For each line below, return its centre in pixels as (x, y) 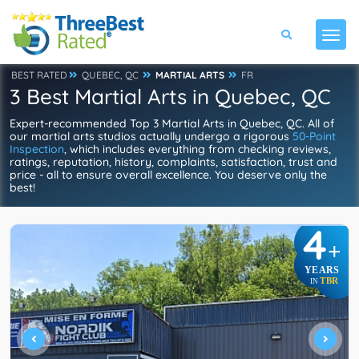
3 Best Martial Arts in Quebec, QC (170, 97)
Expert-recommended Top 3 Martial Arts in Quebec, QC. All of (172, 123)
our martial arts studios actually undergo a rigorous (151, 136)
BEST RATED (39, 75)
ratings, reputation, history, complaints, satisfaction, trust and (173, 162)
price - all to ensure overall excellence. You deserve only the (168, 175)
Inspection (37, 149)
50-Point (314, 136)
